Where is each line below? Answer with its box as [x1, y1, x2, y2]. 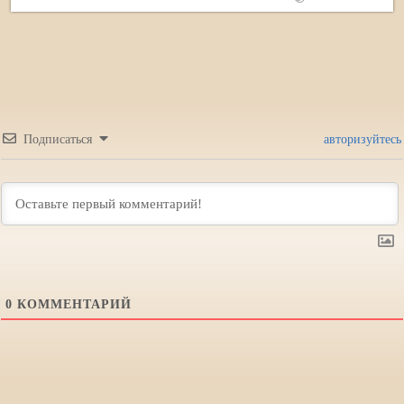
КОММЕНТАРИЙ [13, 298, 132, 312]
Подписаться [23, 133, 92, 147]
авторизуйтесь [320, 133, 401, 147]
